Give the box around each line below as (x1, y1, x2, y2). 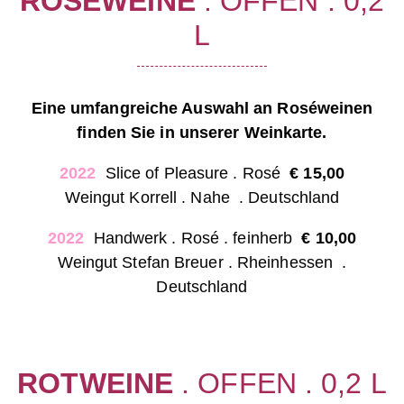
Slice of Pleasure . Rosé (100, 164, 290, 182)
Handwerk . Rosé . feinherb (88, 229, 302, 247)
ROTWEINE (17, 367, 174, 399)
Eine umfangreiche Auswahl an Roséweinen (31, 99, 373, 117)
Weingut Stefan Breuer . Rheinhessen (57, 253, 338, 271)
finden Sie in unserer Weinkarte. (77, 124, 327, 142)
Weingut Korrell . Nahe (64, 188, 234, 207)
